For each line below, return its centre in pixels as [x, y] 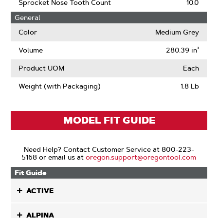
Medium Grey [177, 32]
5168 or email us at [54, 157]
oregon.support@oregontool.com [141, 157]
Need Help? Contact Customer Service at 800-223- [109, 149]
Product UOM [42, 68]
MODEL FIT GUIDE [109, 120]
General [28, 18]
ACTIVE [40, 191]
